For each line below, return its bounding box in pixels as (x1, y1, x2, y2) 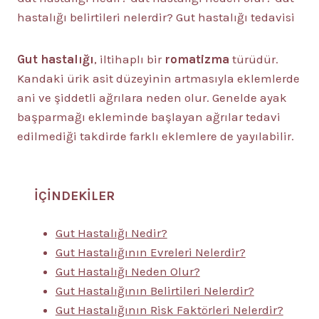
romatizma (164, 52, 232, 66)
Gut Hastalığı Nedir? (55, 226, 167, 240)
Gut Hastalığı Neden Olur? (55, 264, 200, 278)
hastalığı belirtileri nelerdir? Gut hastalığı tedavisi (17, 10, 295, 24)
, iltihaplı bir (94, 52, 164, 66)
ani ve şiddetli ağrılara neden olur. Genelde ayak (17, 90, 287, 105)
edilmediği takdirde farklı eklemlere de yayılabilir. (17, 129, 294, 143)
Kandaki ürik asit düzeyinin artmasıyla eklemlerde (17, 71, 300, 85)
